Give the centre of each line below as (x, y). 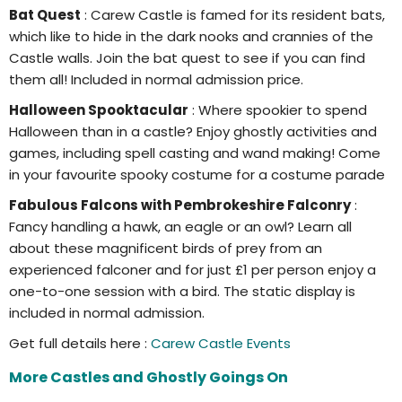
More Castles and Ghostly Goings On (149, 377)
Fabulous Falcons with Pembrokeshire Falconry (180, 205)
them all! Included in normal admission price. (156, 79)
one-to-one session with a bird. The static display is (182, 291)
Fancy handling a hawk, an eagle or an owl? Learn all (180, 226)
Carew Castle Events (221, 343)
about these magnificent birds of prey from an (166, 248)
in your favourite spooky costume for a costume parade (197, 174)
